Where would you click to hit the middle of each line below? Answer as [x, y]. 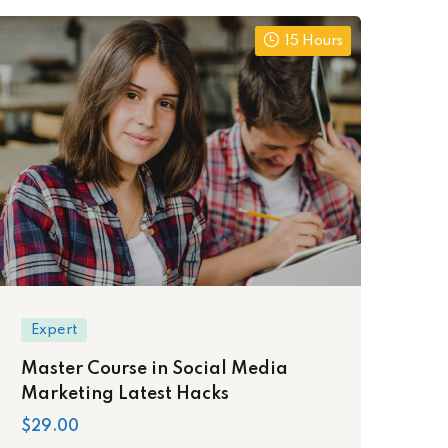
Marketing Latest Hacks [125, 393]
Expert [54, 329]
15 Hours [314, 41]
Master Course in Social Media [154, 368]
